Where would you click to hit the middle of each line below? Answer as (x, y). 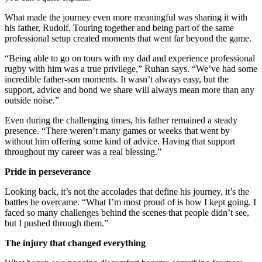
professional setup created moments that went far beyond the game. (128, 38)
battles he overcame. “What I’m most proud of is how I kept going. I (130, 202)
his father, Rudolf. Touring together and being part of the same (119, 27)
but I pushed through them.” (56, 223)
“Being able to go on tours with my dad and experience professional (130, 58)
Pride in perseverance (48, 171)
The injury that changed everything (75, 243)
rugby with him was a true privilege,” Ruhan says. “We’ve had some (131, 68)
